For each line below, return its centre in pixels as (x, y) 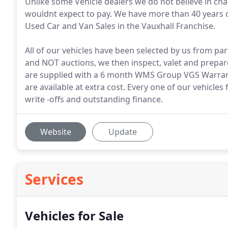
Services (54, 179)
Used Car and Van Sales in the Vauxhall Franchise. (120, 26)
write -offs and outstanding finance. (94, 99)
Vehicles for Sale (74, 216)
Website (55, 132)
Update (123, 132)
